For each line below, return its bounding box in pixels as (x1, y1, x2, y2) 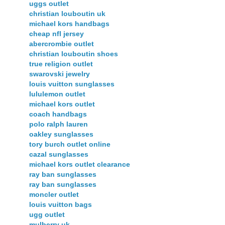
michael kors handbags (29, 20, 109, 28)
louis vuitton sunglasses (29, 80, 115, 88)
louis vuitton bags (29, 200, 92, 209)
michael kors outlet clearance (29, 160, 130, 169)
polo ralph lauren (29, 120, 88, 129)
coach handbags (29, 110, 87, 119)
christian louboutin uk (29, 10, 105, 18)
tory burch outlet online (29, 140, 110, 149)
